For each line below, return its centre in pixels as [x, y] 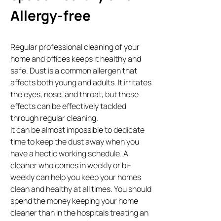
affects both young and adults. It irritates [81, 82]
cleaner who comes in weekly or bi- [71, 165]
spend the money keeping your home [74, 201]
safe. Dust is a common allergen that [74, 70]
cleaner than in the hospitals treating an [80, 212]
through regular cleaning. [55, 118]
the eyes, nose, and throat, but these [75, 94]
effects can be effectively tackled [69, 106]
